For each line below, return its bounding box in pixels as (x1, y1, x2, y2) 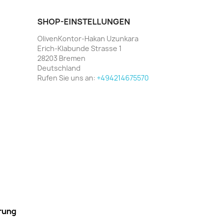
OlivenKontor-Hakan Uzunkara (37, 33, 138, 43)
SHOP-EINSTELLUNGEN (37, 16, 130, 27)
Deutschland (37, 63, 81, 73)
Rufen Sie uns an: (37, 73, 97, 82)
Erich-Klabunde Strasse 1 (37, 43, 122, 53)
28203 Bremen (37, 53, 85, 63)
